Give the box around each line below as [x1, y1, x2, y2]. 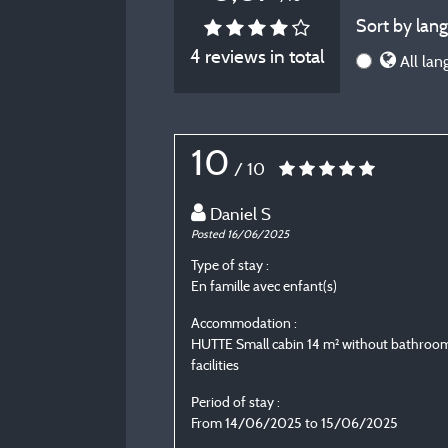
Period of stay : [191, 393, 280, 411]
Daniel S [210, 203, 271, 225]
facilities [191, 356, 239, 374]
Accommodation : [191, 314, 297, 332]
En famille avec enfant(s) [191, 277, 337, 295]
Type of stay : [191, 256, 269, 274]
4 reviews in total [190, 44, 324, 69]
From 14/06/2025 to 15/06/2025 [191, 414, 398, 432]
